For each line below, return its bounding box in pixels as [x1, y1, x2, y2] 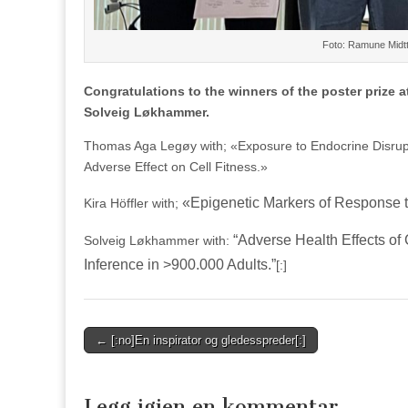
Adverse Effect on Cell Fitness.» [84, 158, 268, 174]
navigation [83, 352, 166, 372]
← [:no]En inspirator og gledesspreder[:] [96, 332, 306, 347]
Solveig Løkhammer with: [84, 232, 233, 248]
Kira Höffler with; [84, 195, 182, 210]
